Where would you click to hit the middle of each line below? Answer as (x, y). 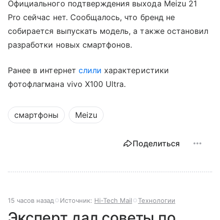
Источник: (77, 201)
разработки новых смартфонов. (70, 45)
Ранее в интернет (43, 70)
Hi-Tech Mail (113, 201)
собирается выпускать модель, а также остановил (108, 31)
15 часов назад (31, 201)
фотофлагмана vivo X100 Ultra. (67, 84)
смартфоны (36, 115)
